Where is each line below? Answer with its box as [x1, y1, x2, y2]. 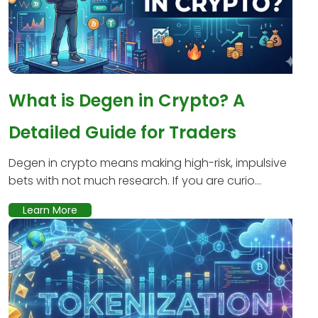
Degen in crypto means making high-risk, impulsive [9, 154, 287, 171]
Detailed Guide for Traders [9, 120, 236, 144]
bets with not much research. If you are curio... [9, 172, 261, 189]
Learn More [23, 202, 77, 217]
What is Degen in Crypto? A [9, 88, 245, 112]
